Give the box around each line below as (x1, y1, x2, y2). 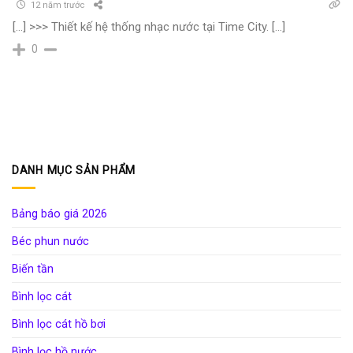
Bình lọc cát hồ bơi (12, 317, 106, 330)
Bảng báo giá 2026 (12, 206, 107, 220)
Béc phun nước (12, 234, 89, 247)
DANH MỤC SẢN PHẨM (12, 164, 136, 177)
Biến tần (12, 262, 54, 275)
